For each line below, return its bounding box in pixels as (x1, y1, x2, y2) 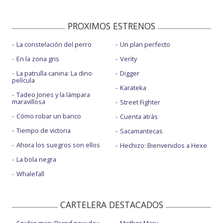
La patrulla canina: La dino (16, 69, 92, 78)
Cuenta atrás (119, 112, 158, 121)
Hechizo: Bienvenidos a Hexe (119, 141, 207, 150)
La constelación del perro (16, 40, 92, 49)
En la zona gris (16, 54, 59, 64)
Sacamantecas (119, 126, 163, 136)
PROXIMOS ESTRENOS (68, 20, 155, 32)
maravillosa (12, 97, 45, 107)
